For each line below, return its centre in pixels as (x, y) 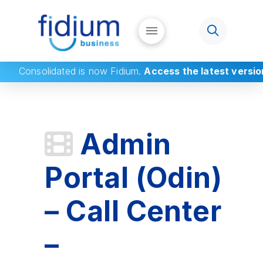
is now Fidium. (110, 71)
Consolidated (47, 71)
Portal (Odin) (134, 178)
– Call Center (133, 211)
